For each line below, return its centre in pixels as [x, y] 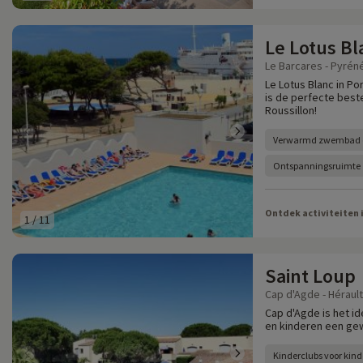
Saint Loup [310, 276]
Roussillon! [291, 110]
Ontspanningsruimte [317, 166]
